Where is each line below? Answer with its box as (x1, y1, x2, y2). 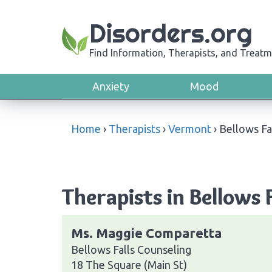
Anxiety (92, 80, 129, 92)
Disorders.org (89, 18, 253, 49)
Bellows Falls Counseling (71, 243, 191, 256)
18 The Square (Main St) (71, 258, 187, 271)
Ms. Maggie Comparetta (71, 225, 222, 240)
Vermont (168, 123, 211, 135)
